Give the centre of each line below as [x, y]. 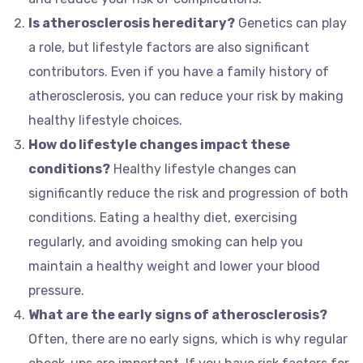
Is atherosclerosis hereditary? [132, 23]
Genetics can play [291, 23]
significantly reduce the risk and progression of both [188, 193]
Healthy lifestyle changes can [203, 169]
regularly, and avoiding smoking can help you [166, 242]
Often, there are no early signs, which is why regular [188, 339]
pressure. [56, 290]
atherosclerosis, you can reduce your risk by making [186, 96]
